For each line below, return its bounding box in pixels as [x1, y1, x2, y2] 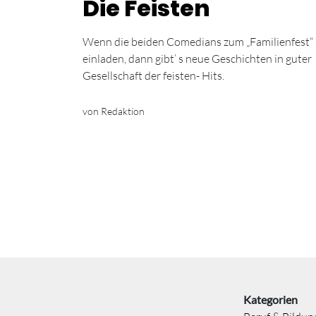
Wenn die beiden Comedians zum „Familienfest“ [83, 34, 313, 49]
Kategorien [243, 293, 298, 306]
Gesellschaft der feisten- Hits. [83, 68, 224, 83]
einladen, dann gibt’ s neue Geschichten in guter [83, 51, 312, 66]
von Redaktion [83, 104, 145, 117]
